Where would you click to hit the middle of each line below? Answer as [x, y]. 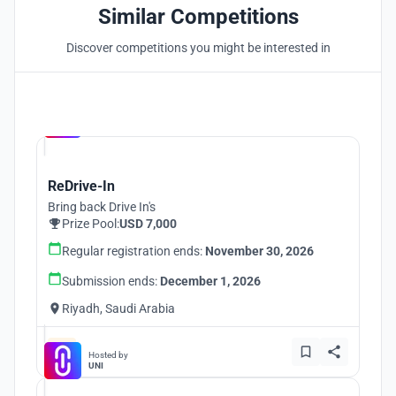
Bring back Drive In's [102, 207]
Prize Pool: [91, 224]
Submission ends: [111, 281]
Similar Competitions [198, 17]
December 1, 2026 [210, 281]
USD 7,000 [148, 224]
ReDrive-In [81, 186]
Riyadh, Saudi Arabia [118, 308]
